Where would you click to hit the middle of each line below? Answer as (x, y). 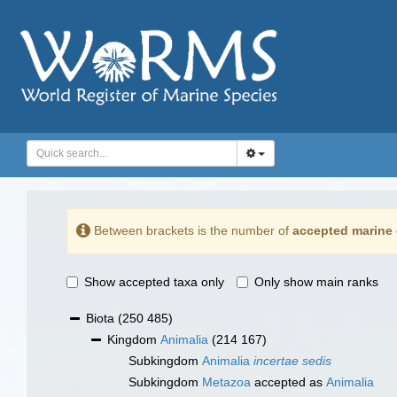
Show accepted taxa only (154, 282)
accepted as (288, 382)
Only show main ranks (316, 282)
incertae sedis (292, 361)
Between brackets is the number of (191, 230)
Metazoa (226, 382)
